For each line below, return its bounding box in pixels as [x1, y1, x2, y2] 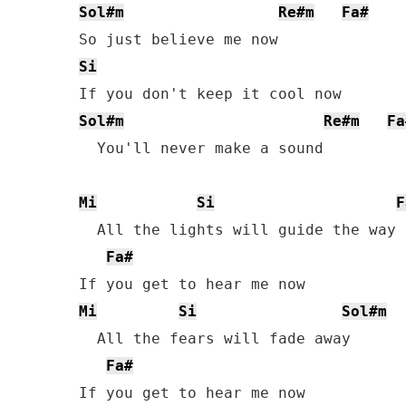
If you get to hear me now [79, 384, 305, 401]
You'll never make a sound [79, 140, 324, 157]
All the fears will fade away [79, 330, 351, 347]
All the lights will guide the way [79, 221, 396, 238]
